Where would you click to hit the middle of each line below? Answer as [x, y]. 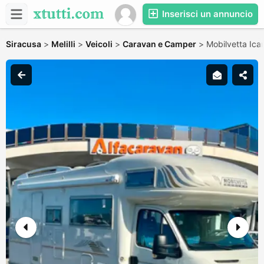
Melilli [63, 44]
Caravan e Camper [159, 44]
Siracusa [24, 44]
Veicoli [99, 44]
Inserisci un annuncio [206, 14]
